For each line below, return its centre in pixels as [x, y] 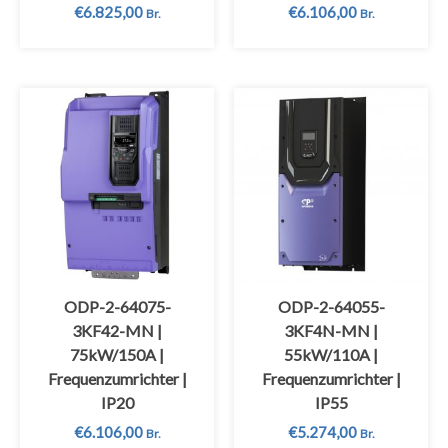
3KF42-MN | [117, 331]
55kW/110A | [331, 355]
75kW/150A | [117, 355]
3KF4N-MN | [331, 331]
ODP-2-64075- [117, 307]
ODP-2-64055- [331, 307]
